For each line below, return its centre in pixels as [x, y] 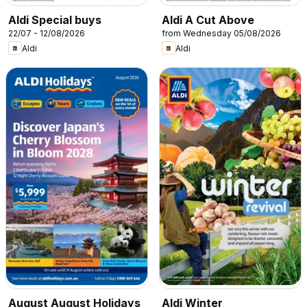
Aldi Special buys [55, 20]
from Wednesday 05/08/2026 [221, 34]
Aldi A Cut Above [208, 20]
